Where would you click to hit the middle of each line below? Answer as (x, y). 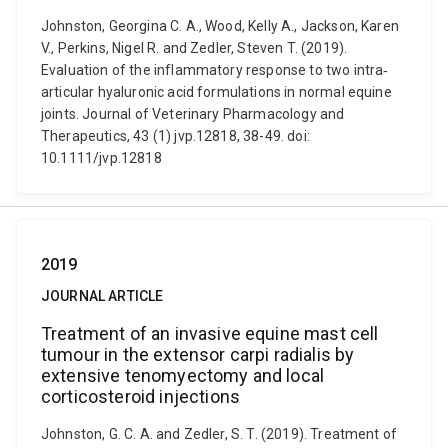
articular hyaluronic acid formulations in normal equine (216, 92)
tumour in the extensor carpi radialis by (198, 354)
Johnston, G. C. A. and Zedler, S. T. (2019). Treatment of (219, 434)
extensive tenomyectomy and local (183, 375)
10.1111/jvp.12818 (101, 158)
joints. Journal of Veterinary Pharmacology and (193, 114)
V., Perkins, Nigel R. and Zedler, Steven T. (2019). (194, 48)
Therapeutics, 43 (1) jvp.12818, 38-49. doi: (175, 136)
